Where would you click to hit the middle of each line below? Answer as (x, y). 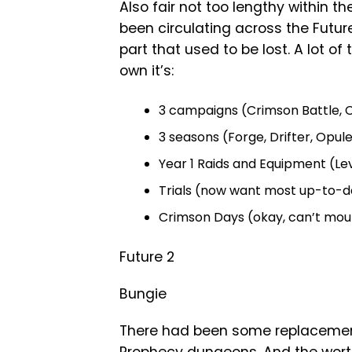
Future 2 (147, 257)
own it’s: (147, 71)
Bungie (143, 294)
